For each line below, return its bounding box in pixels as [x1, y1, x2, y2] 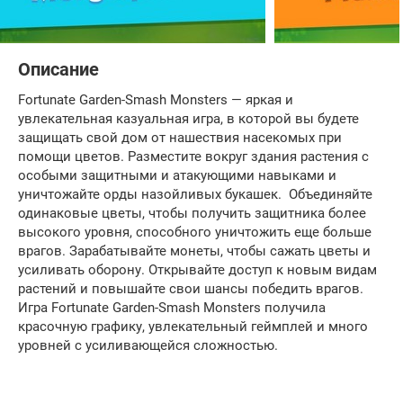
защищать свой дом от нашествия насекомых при [18, 130, 342, 146]
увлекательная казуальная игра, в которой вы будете [18, 111, 359, 127]
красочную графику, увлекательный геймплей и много [18, 318, 368, 335]
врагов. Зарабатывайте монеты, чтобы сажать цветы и [18, 243, 371, 259]
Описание [18, 59, 99, 80]
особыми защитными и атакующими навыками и [18, 167, 336, 184]
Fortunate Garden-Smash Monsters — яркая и [18, 92, 293, 108]
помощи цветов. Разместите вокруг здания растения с [18, 148, 369, 165]
